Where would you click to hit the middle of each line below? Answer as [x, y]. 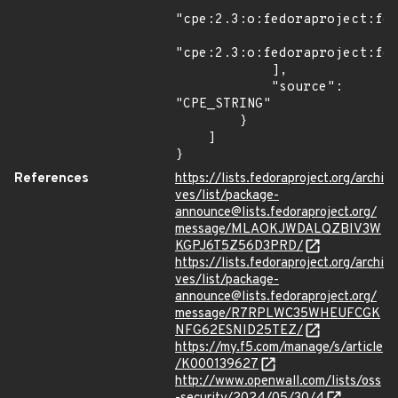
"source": [223, 88]
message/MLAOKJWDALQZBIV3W [278, 230]
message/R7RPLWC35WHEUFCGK [278, 314]
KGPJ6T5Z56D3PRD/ [239, 247]
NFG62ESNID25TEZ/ [239, 331]
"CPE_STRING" [223, 104]
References [52, 179]
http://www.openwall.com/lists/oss [278, 382]
